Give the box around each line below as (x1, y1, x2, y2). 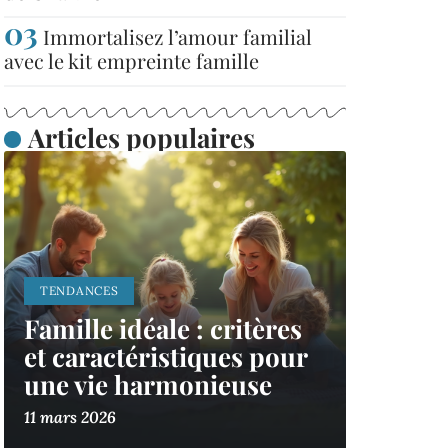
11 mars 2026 (24, 407, 116, 427)
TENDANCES (40, 283, 119, 298)
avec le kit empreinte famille (4, 47, 259, 74)
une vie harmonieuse (24, 367, 272, 402)
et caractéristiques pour (24, 339, 308, 374)
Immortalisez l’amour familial (43, 23, 312, 50)
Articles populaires (27, 120, 255, 155)
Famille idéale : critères (24, 311, 302, 346)
